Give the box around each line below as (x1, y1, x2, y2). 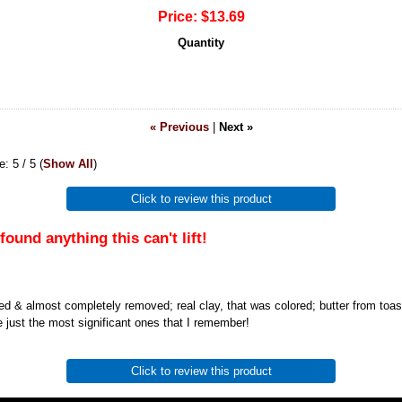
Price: (157, 9, 197, 25)
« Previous (149, 120, 209, 135)
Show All (43, 157, 93, 171)
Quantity (178, 36, 224, 50)
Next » (218, 120, 253, 135)
